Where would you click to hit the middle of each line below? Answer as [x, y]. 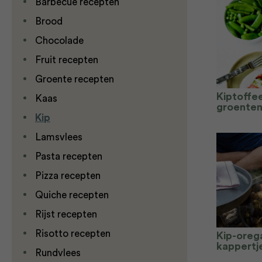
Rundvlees [58, 253]
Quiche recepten [72, 195]
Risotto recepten [73, 234]
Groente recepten [75, 79]
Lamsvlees [59, 137]
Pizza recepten [68, 176]
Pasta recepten [69, 156]
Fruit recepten [67, 60]
